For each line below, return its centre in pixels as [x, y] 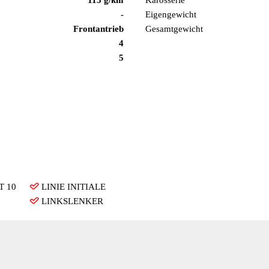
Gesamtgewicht [174, 29]
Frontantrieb [98, 29]
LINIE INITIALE [73, 186]
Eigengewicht [171, 14]
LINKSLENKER [72, 201]
